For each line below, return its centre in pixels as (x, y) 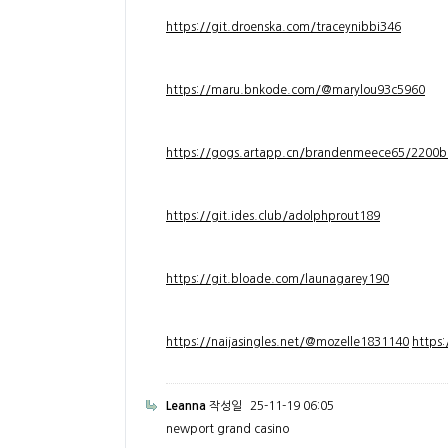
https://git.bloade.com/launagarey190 (277, 279)
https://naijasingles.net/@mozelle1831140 (287, 342)
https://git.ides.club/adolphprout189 (273, 216)
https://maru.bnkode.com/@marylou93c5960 (295, 90)
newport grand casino (227, 429)
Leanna (186, 406)
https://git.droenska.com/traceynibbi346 (283, 27)
